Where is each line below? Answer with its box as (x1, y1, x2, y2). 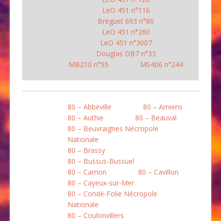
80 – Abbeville (68, 102, 111, 112)
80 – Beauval (135, 113, 177, 123)
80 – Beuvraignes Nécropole (68, 124, 158, 134)
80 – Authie (68, 113, 104, 123)
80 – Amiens (143, 102, 183, 112)
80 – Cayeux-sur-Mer (68, 178, 134, 188)
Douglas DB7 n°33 (96, 49, 156, 59)
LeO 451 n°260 (102, 27, 150, 37)
